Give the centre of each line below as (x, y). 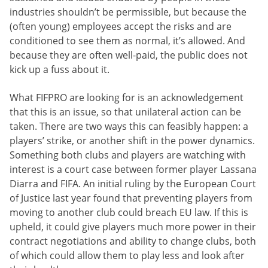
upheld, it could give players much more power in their (133, 226)
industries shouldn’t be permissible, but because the (128, 12)
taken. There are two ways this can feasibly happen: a (129, 126)
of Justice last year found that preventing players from (131, 198)
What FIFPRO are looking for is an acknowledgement (127, 97)
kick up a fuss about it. (60, 70)
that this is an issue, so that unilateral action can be (125, 112)
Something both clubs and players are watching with (128, 155)
